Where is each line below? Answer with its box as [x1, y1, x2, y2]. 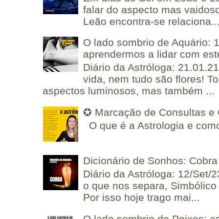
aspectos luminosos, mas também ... [43, 85, 215, 97]
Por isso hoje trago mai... [83, 192, 200, 203]
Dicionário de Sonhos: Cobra [83, 155, 218, 167]
